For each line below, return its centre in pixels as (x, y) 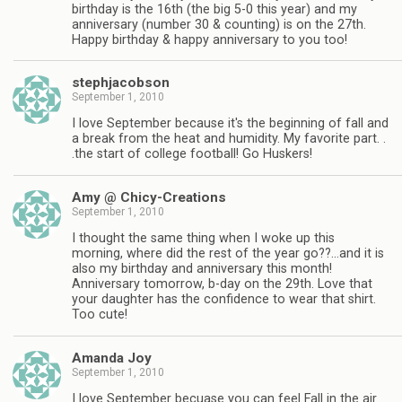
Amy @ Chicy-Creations (149, 197)
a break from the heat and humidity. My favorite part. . (229, 139)
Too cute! (100, 315)
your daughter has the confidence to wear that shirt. (224, 300)
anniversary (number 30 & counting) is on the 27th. (219, 24)
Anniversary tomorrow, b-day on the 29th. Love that (222, 284)
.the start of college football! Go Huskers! (192, 154)
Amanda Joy (112, 358)
